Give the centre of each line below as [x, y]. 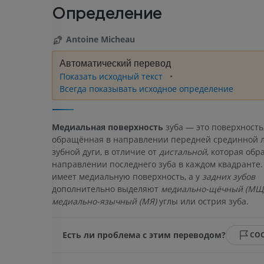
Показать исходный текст [112, 77]
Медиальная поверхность [108, 127]
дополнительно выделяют [106, 189]
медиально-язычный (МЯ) [104, 201]
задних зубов [229, 176]
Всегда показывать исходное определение [146, 89]
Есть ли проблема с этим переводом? [144, 235]
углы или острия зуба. [203, 201]
